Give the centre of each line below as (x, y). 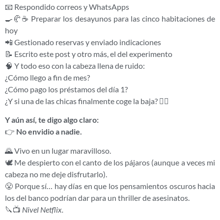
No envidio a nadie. (49, 132)
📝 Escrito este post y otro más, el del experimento (89, 54)
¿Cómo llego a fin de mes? (47, 77)
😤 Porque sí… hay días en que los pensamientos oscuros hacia (110, 186)
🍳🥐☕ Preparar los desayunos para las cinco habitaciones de (110, 18)
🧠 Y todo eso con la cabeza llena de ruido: (75, 65)
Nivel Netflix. (43, 209)
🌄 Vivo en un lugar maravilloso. (58, 150)
